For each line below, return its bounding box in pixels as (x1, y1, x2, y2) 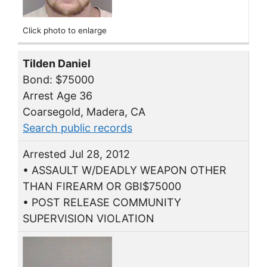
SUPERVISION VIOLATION (23, 212, 154, 225)
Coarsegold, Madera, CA (23, 105, 145, 119)
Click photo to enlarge (23, 25, 107, 35)
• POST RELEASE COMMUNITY (23, 196, 181, 209)
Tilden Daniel (23, 57, 91, 70)
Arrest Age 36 (23, 89, 92, 103)
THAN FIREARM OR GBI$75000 (23, 180, 181, 193)
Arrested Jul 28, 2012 (23, 148, 130, 161)
